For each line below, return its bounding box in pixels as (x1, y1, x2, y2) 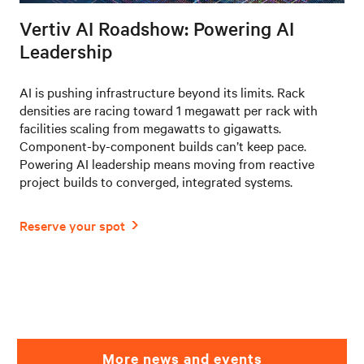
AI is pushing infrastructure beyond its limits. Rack (19, 82, 305, 101)
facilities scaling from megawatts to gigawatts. (19, 118, 281, 136)
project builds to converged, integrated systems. (19, 171, 292, 190)
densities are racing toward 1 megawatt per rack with (19, 100, 318, 119)
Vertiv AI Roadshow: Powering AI (19, 15, 294, 41)
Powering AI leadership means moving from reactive (19, 154, 314, 172)
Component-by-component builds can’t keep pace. (19, 136, 306, 154)
